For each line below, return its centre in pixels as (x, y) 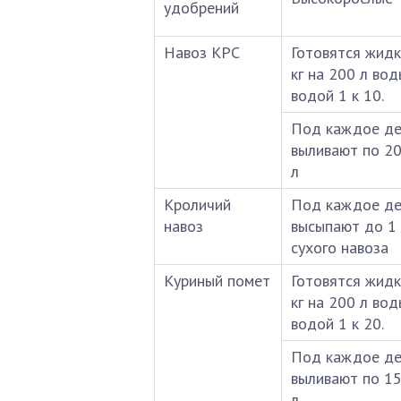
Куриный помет (217, 281)
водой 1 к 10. (337, 95)
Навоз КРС (202, 52)
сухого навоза (340, 247)
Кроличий (197, 205)
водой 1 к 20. (337, 324)
